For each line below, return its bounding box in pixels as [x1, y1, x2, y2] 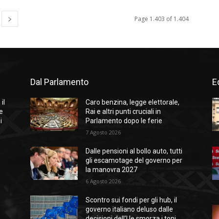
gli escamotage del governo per [86, 156, 183, 165]
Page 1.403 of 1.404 [134, 15, 189, 23]
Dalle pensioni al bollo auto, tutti [86, 147, 183, 155]
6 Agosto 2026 [86, 177, 121, 185]
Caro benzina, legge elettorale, [86, 98, 180, 107]
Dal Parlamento [30, 77, 88, 88]
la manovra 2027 [86, 166, 138, 174]
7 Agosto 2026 [86, 129, 121, 136]
